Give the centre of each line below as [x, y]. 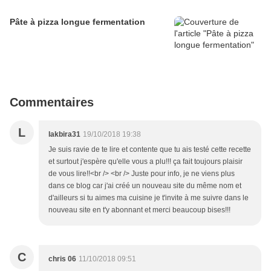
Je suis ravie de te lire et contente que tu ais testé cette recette [150, 150]
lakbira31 [64, 135]
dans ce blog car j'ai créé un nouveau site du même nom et [145, 186]
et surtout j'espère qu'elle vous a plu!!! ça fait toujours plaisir [145, 162]
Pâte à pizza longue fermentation [77, 22]
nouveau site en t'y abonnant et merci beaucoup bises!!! [139, 210]
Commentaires [52, 103]
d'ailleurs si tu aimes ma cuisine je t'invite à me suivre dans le [149, 198]
